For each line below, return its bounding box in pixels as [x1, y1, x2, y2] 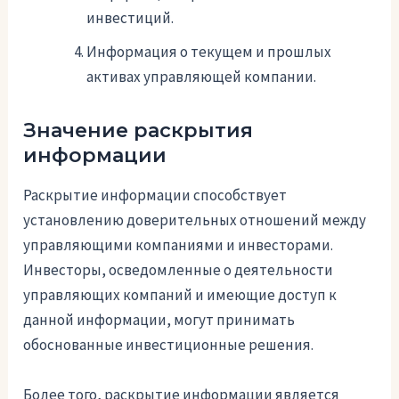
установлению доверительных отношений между [23, 210, 367, 231]
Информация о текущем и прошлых [86, 41, 332, 61]
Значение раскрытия [23, 118, 254, 142]
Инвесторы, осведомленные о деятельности [23, 260, 334, 281]
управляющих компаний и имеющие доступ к [23, 285, 338, 305]
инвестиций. [86, 7, 175, 28]
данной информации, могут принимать [23, 310, 296, 330]
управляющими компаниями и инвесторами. [23, 235, 334, 256]
